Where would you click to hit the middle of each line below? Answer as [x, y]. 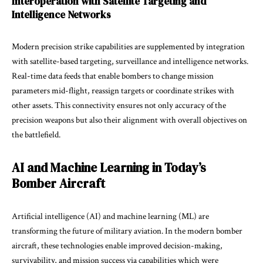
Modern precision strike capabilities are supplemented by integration [128, 46]
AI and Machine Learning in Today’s [109, 167]
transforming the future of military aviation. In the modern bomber [127, 231]
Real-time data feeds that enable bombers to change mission [113, 76]
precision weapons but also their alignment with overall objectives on [129, 120]
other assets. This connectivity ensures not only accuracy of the [119, 105]
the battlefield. [36, 134]
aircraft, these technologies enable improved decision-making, [117, 245]
